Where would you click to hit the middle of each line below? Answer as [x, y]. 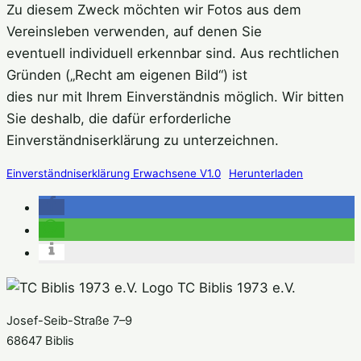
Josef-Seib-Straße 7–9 [69, 320]
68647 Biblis [40, 340]
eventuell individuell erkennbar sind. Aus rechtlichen [173, 53]
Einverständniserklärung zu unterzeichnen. [143, 140]
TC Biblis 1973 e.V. [234, 287]
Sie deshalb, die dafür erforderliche [119, 118]
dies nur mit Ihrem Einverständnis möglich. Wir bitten [175, 96]
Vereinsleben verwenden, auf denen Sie [134, 31]
